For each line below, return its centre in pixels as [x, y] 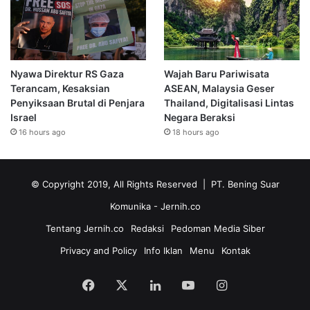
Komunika [131, 206]
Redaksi [147, 228]
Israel [24, 117]
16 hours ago [42, 132]
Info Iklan [163, 250]
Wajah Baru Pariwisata [216, 73]
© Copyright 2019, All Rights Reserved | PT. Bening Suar [155, 184]
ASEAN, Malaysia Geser [219, 88]
